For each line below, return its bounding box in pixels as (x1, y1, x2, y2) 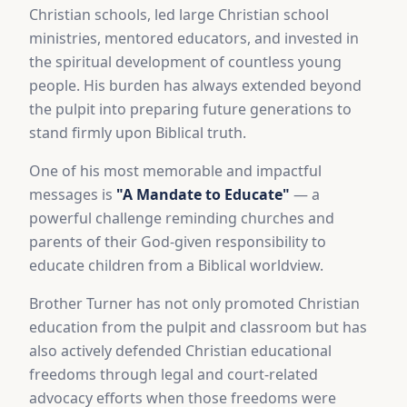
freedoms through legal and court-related (29, 364, 318, 385)
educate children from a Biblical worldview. (29, 255, 323, 276)
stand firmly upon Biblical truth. (29, 123, 246, 144)
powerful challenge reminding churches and (29, 208, 334, 229)
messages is (29, 184, 113, 205)
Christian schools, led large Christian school (29, 5, 329, 25)
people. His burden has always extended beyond (29, 75, 362, 96)
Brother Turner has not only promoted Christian (29, 293, 360, 314)
